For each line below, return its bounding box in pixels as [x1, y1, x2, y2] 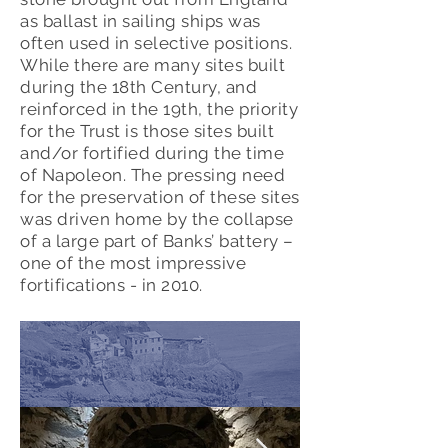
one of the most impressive [20, 253, 247, 273]
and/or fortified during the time [20, 143, 285, 163]
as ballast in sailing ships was [20, 11, 261, 31]
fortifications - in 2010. [20, 275, 203, 295]
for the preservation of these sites [20, 187, 300, 207]
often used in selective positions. [20, 33, 293, 53]
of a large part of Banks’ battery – [20, 231, 294, 251]
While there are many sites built [20, 55, 286, 75]
